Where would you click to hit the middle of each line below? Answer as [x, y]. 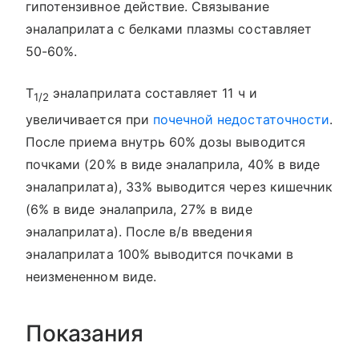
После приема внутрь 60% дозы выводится [165, 142]
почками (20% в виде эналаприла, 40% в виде [173, 165]
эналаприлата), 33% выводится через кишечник [179, 187]
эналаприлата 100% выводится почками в [159, 254]
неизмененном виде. [91, 277]
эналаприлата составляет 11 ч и [153, 93]
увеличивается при [89, 120]
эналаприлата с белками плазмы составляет [169, 29]
